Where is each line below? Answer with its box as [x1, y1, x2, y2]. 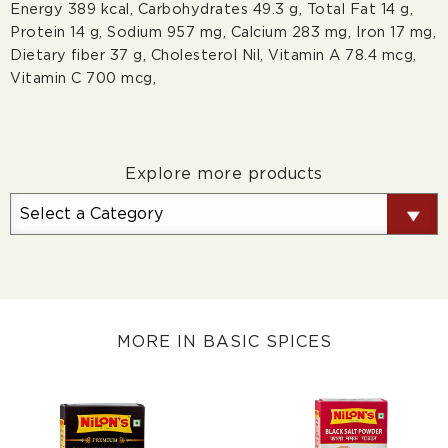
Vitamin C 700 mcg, [10, 70, 156, 86]
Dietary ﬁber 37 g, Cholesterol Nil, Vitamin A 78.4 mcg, [10, 47, 417, 63]
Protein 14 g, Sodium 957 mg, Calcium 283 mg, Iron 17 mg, [10, 24, 436, 40]
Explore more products [125, 166, 323, 183]
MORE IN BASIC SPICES [116, 334, 332, 351]
